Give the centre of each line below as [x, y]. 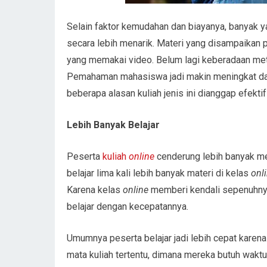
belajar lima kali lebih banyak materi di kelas [158, 173]
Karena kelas [95, 190]
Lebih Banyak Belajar [113, 125]
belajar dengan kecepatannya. [128, 206]
